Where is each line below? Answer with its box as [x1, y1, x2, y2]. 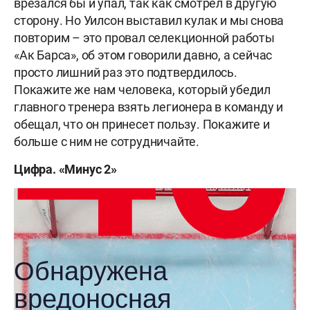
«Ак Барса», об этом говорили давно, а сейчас [14, 48, 273, 63]
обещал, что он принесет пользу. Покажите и [14, 117, 270, 132]
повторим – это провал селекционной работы [14, 30, 275, 46]
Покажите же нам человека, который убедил [14, 82, 271, 98]
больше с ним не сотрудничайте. [14, 134, 199, 149]
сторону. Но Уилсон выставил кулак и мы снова [14, 13, 284, 28]
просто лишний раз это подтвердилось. [14, 65, 237, 80]
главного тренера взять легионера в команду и [14, 100, 284, 115]
